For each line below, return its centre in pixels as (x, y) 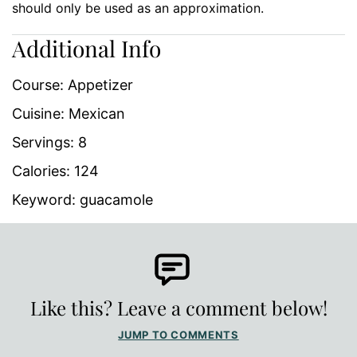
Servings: (45, 142)
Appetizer (100, 85)
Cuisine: (40, 114)
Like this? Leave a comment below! (178, 308)
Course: (40, 85)
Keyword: (46, 200)
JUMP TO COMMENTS (178, 335)
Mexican (97, 114)
